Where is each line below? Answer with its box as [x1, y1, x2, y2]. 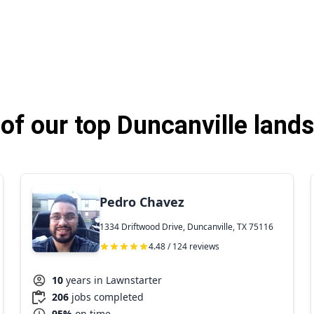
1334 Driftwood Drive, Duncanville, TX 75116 [100, 221, 274, 233]
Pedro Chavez [100, 193, 185, 210]
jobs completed [71, 289, 144, 303]
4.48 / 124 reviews [149, 240, 220, 253]
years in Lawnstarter [66, 273, 163, 287]
